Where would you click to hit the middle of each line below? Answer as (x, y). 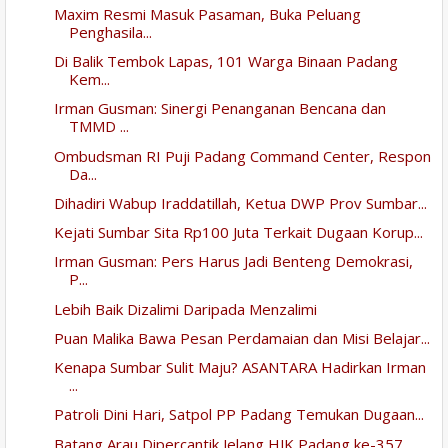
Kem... (89, 79)
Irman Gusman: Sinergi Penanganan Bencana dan (219, 108)
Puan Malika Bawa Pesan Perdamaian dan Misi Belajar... (241, 337)
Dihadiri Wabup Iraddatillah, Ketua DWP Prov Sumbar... (240, 202)
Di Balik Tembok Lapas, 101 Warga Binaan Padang (225, 61)
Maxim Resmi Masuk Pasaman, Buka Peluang (207, 13)
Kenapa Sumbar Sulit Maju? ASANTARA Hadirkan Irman (239, 367)
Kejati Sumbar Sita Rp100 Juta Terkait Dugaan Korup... (238, 232)
